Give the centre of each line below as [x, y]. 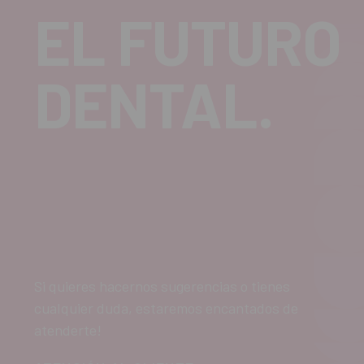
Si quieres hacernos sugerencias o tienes [162, 286]
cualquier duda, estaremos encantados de [166, 308]
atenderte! [68, 329]
